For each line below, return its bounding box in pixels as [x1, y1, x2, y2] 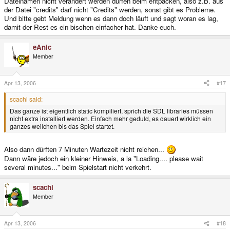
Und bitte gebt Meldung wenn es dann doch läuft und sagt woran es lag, [4, 13, 218, 23]
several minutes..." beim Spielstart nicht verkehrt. [4, 162, 151, 172]
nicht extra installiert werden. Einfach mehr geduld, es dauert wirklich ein [10, 113, 211, 123]
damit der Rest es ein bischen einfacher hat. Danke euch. [4, 22, 176, 32]
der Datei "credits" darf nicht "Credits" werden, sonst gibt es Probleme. [4, 4, 216, 14]
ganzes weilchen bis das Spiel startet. [10, 121, 114, 130]
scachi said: [10, 94, 43, 103]
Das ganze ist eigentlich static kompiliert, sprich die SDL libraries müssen [10, 106, 213, 115]
